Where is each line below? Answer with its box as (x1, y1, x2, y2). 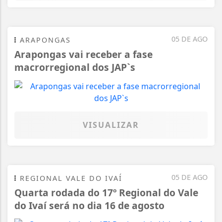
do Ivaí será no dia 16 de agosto (14, 198, 165, 212)
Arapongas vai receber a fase (14, 47, 153, 61)
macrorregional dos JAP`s (14, 60, 135, 74)
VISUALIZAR (83, 119, 139, 130)
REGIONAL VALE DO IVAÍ (17, 173, 122, 183)
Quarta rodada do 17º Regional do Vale (14, 185, 198, 199)
